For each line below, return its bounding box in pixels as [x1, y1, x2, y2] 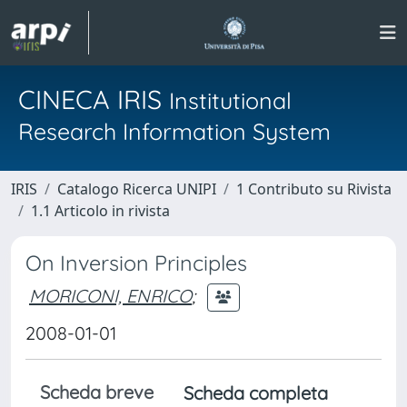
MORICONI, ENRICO [29, 283, 192, 307]
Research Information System [18, 117, 331, 145]
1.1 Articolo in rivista [31, 201, 170, 221]
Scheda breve [40, 381, 154, 403]
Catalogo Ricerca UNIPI [57, 179, 216, 199]
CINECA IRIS [18, 83, 169, 115]
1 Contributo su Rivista [236, 179, 392, 199]
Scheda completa [184, 382, 328, 404]
